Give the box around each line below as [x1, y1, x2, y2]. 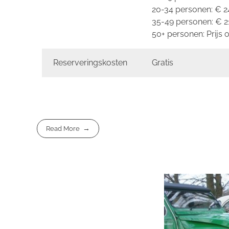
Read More [46, 124, 80, 132]
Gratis [152, 57, 174, 67]
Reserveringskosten [53, 57, 128, 67]
